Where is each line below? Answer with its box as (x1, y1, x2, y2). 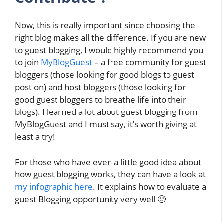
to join (15, 56, 41, 68)
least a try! (15, 131, 55, 143)
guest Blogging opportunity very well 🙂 (15, 193, 166, 205)
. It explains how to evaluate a (93, 180, 206, 192)
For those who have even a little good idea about (15, 156, 201, 167)
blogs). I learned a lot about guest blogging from (15, 106, 198, 118)
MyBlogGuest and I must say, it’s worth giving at (15, 118, 197, 130)
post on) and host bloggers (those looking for (15, 81, 186, 93)
